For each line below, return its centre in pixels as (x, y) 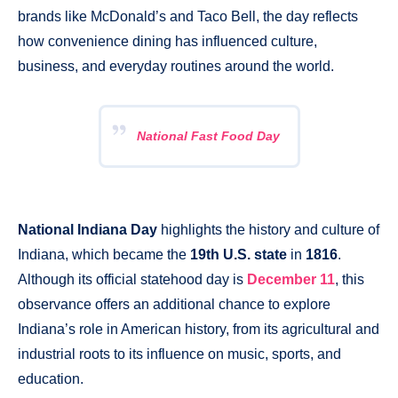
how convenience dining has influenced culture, (167, 41)
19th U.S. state (239, 254)
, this (350, 279)
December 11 (291, 279)
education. (51, 378)
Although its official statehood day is (132, 279)
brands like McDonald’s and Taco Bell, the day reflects (188, 16)
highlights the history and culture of (268, 229)
